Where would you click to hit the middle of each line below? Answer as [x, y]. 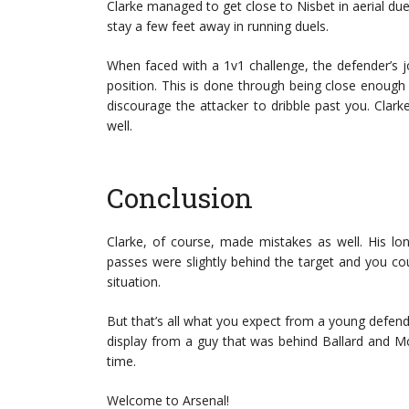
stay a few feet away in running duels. [218, 26]
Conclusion [180, 198]
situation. [134, 282]
